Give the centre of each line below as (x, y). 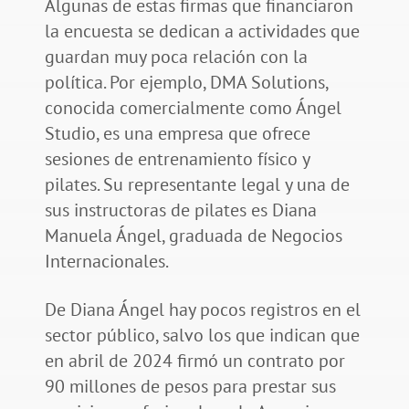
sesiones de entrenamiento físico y (177, 158)
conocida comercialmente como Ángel (193, 107)
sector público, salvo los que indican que (202, 335)
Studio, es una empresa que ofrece (177, 133)
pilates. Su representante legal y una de (197, 184)
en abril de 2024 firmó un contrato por (194, 360)
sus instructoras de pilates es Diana (180, 210)
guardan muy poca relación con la (176, 56)
